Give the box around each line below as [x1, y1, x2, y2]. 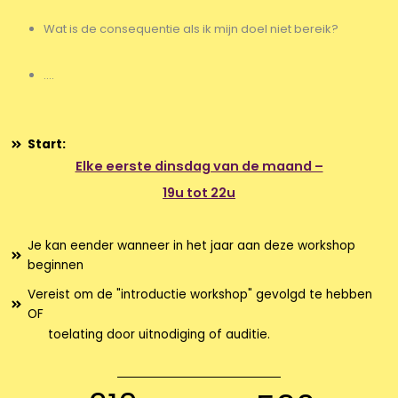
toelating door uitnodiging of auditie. [48, 325, 270, 343]
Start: [28, 135, 67, 153]
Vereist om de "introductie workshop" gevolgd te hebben [28, 285, 373, 303]
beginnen [28, 256, 84, 274]
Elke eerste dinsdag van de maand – [75, 156, 323, 175]
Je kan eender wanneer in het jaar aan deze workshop [28, 236, 356, 254]
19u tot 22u [163, 184, 235, 203]
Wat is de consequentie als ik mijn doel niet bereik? [44, 20, 341, 38]
